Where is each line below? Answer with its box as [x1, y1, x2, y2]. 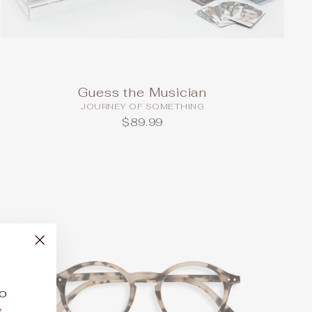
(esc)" [39, 267, 77, 284]
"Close [39, 250, 84, 267]
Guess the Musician [78, 84, 208, 101]
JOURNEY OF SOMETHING [81, 101, 205, 113]
